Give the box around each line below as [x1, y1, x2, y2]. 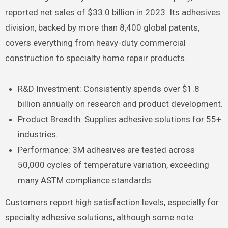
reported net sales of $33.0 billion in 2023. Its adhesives [5, 7, 220, 17]
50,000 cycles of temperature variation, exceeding [18, 159, 210, 170]
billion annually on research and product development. [18, 98, 223, 109]
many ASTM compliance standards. [18, 175, 154, 185]
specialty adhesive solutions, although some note [5, 212, 193, 222]
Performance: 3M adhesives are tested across [18, 144, 195, 155]
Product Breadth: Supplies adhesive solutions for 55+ [18, 113, 222, 124]
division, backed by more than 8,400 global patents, [5, 22, 199, 33]
